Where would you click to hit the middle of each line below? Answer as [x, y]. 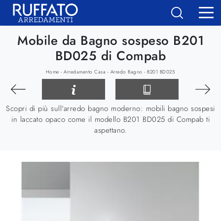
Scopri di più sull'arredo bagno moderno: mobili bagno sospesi [110, 109]
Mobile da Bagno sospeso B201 [110, 40]
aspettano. [110, 130]
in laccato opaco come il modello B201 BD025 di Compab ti [110, 120]
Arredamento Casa [85, 72]
